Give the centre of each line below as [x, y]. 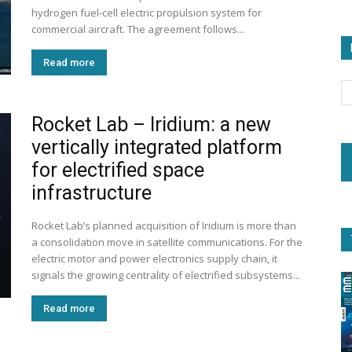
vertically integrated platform [157, 147]
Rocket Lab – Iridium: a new [151, 125]
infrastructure [92, 193]
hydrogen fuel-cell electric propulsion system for [147, 13]
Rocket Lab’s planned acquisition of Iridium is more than [164, 225]
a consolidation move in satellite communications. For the [167, 242]
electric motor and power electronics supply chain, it [154, 258]
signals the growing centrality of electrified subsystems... [166, 275]
